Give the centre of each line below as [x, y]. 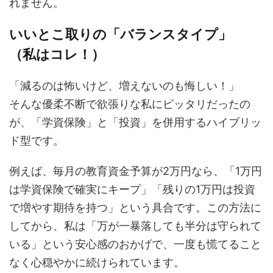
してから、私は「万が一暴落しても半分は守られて [135, 226]
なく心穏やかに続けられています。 [97, 262]
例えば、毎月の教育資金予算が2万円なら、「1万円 [136, 171]
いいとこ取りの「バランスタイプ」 [120, 34]
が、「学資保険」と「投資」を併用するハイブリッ [135, 122]
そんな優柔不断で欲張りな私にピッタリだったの [130, 104]
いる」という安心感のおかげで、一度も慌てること [135, 244]
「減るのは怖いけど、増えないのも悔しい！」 [124, 86]
